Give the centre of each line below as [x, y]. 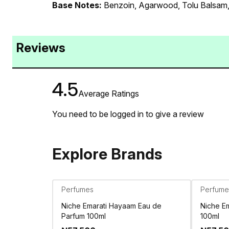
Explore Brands [107, 154]
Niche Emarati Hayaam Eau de [111, 205]
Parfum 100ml [84, 216]
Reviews [41, 48]
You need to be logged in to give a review [128, 114]
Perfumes [77, 189]
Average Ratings [109, 93]
